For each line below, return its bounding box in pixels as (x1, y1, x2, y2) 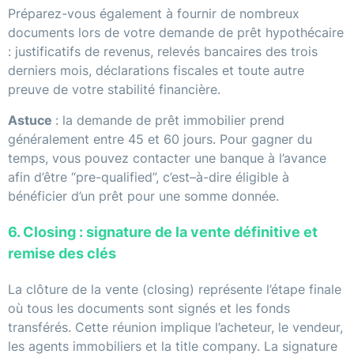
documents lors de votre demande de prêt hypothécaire (8, 24, 344, 41)
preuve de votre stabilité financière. (8, 81, 220, 98)
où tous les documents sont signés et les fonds (8, 300, 290, 317)
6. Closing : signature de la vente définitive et (8, 224, 318, 241)
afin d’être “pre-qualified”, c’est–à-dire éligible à (8, 169, 289, 186)
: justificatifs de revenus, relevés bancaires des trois (8, 43, 318, 60)
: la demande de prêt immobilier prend (55, 112, 284, 129)
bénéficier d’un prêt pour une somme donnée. (8, 188, 279, 205)
